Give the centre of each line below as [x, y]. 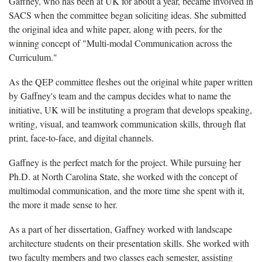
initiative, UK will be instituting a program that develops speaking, [130, 110]
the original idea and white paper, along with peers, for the [116, 29]
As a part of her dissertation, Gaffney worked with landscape [120, 229]
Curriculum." [33, 57]
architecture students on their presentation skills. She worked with [129, 243]
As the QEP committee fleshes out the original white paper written [131, 82]
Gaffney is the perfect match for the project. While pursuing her [125, 163]
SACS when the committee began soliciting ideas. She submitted [127, 15]
